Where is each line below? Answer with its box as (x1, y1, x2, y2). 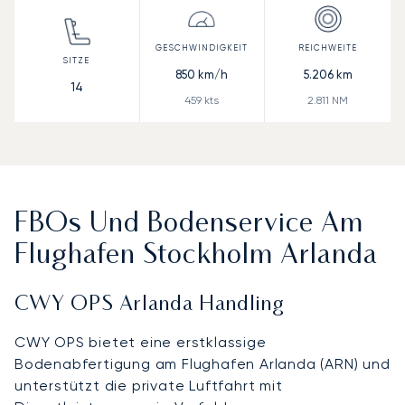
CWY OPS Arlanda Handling (14, 295, 285, 315)
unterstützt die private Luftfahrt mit (14, 376, 283, 394)
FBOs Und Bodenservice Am (14, 211, 363, 238)
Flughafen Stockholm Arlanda (14, 242, 378, 269)
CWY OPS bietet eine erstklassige (14, 333, 267, 351)
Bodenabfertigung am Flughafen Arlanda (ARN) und (14, 354, 391, 372)
